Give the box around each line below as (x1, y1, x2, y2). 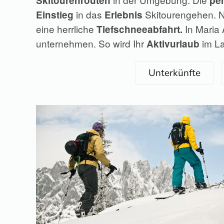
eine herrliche (36, 22, 96, 35)
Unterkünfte (148, 66, 200, 79)
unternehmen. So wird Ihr (36, 36, 146, 50)
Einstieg (36, 8, 73, 21)
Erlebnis (104, 8, 142, 21)
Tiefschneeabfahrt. (96, 22, 182, 36)
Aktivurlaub (146, 37, 199, 50)
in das (73, 7, 104, 21)
